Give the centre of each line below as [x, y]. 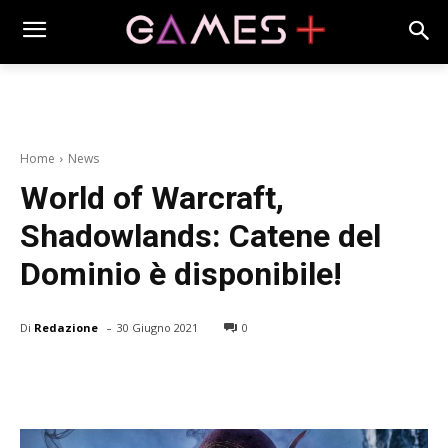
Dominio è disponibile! [181, 274]
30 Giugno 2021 [157, 328]
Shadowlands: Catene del [200, 236]
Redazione [66, 327]
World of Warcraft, [152, 198]
